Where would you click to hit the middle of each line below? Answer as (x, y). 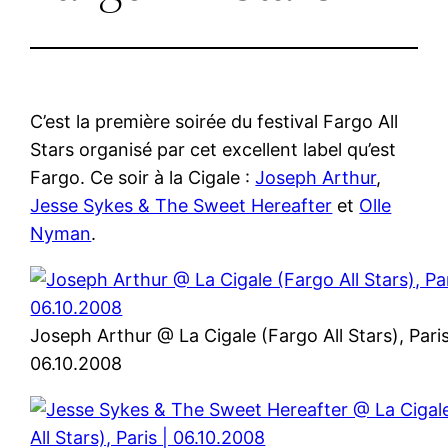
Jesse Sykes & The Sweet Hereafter (181, 205)
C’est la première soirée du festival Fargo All (214, 121)
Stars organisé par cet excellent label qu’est (213, 149)
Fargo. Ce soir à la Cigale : (143, 177)
